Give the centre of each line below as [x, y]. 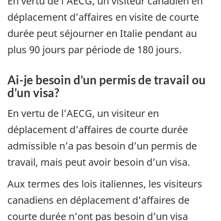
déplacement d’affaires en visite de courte [103, 17]
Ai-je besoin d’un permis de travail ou [107, 80]
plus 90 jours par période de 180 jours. [94, 50]
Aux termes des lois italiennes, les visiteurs [105, 184]
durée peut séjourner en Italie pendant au [102, 34]
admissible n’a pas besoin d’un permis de [102, 146]
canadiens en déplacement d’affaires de [98, 200]
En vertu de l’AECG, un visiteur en [83, 113]
